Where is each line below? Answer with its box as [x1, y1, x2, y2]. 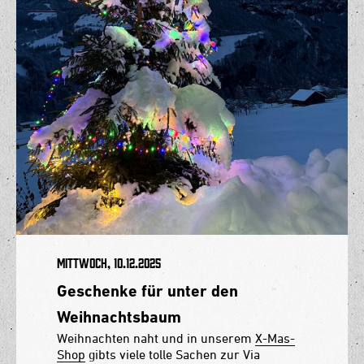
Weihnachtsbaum [57, 306, 181, 327]
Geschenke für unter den [57, 280, 238, 301]
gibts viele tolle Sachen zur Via [85, 346, 260, 362]
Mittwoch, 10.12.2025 [57, 256, 161, 270]
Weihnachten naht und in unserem [57, 330, 255, 345]
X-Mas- [255, 330, 295, 345]
